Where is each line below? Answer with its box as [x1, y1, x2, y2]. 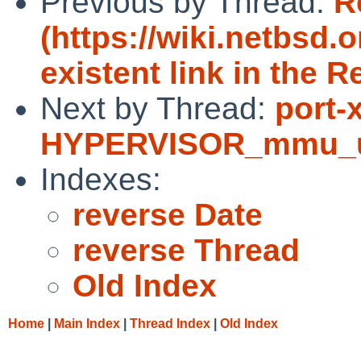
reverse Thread [73, 232, 300, 268]
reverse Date [73, 197, 263, 232]
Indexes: [40, 161, 161, 197]
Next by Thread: [40, 90, 275, 126]
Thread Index [130, 316, 210, 330]
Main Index [54, 316, 120, 330]
